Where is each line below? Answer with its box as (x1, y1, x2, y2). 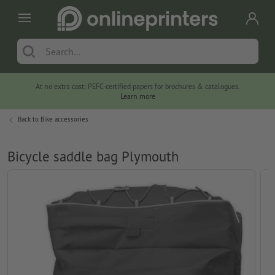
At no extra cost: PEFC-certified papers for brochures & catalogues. (35, 82, 240, 91)
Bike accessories (41, 115, 88, 124)
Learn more (120, 91, 155, 101)
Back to (18, 115, 41, 124)
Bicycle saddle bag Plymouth (7, 147, 179, 166)
